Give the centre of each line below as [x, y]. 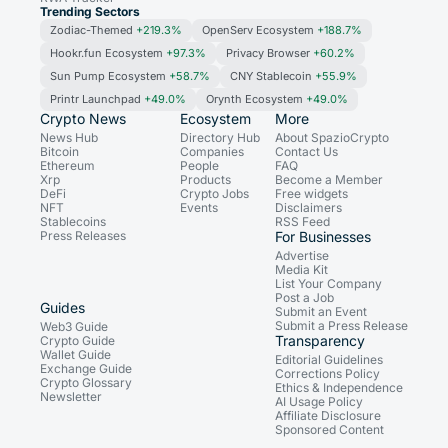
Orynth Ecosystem [256, 99]
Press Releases [83, 236]
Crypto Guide [77, 341]
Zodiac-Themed [93, 30]
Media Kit [301, 270]
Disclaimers [308, 208]
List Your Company [328, 284]
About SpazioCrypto [332, 138]
